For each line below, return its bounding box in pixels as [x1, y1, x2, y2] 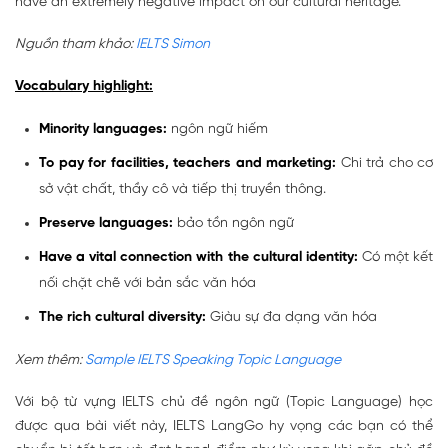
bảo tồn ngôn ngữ [177, 215, 294, 231]
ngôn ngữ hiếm [167, 121, 268, 137]
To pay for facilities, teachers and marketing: [39, 155, 341, 171]
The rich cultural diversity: [39, 309, 206, 325]
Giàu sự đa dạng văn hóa [206, 309, 377, 325]
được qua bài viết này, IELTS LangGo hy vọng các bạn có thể [15, 418, 433, 434]
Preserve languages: [39, 215, 177, 231]
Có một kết [361, 249, 434, 265]
